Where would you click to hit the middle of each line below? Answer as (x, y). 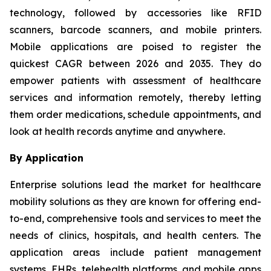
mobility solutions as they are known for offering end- (135, 201)
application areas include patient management (135, 252)
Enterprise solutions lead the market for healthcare (135, 184)
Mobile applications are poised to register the (135, 46)
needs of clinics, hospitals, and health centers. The (135, 235)
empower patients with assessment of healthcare (135, 80)
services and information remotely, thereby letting (135, 97)
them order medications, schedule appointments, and (135, 114)
